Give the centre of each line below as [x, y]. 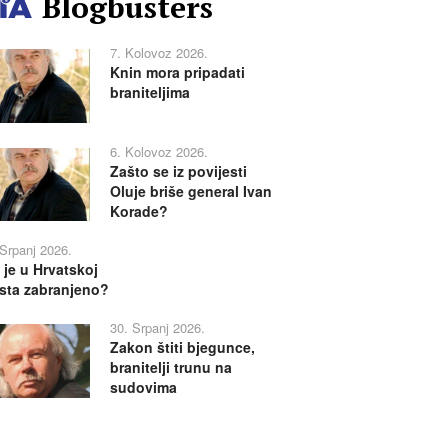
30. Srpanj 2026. [157, 328]
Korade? [138, 210]
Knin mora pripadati [177, 72]
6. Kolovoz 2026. [158, 151]
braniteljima [149, 92]
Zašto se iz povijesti [178, 170]
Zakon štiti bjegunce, [182, 347]
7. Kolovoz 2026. [158, 53]
